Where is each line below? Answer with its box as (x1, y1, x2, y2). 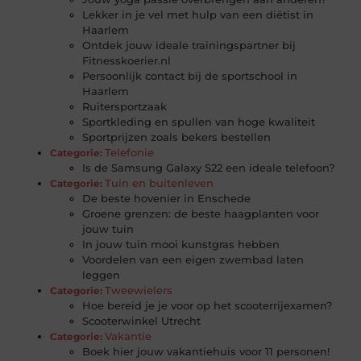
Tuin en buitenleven (105, 176, 214, 190)
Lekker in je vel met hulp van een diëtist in (82, 8, 314, 22)
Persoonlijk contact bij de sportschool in (82, 69, 298, 83)
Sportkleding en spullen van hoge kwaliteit (82, 115, 316, 129)
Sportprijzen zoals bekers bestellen (82, 131, 272, 144)
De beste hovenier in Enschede (82, 192, 251, 205)
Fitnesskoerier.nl (82, 54, 172, 68)
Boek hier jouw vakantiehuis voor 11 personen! (82, 345, 330, 359)
